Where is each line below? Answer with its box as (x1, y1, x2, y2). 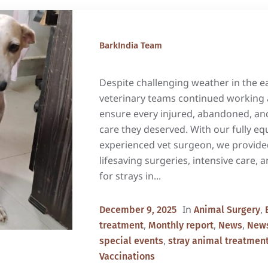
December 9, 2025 (99, 204, 176, 215)
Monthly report (148, 220, 214, 231)
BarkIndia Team (99, 40, 162, 51)
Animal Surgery (193, 204, 260, 215)
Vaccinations (99, 251, 155, 262)
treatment (99, 220, 144, 231)
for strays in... (99, 169, 161, 182)
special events (99, 235, 163, 246)
